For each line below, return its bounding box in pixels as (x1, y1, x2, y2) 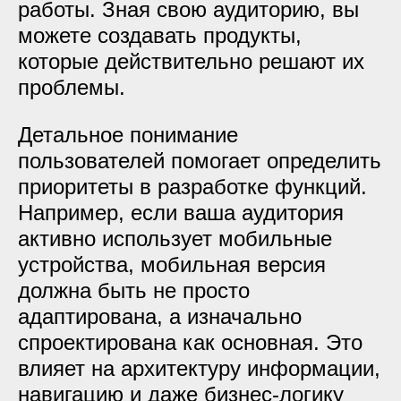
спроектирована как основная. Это (18, 330, 363, 354)
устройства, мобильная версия (18, 252, 326, 277)
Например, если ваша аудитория (18, 200, 344, 225)
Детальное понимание (18, 123, 238, 147)
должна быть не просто (18, 278, 250, 303)
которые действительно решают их (18, 49, 364, 73)
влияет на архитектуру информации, (18, 356, 380, 380)
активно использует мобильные (18, 226, 332, 251)
